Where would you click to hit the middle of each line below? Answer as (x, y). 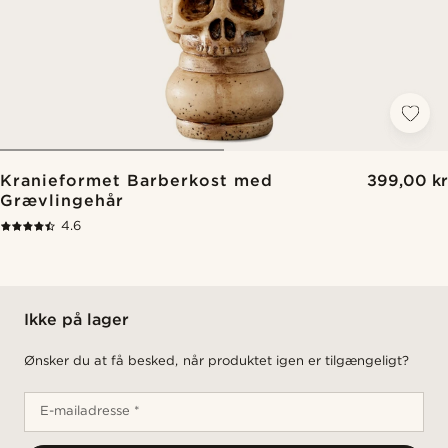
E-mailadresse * (90, 410)
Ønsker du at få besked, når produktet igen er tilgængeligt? (216, 360)
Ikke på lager (77, 319)
